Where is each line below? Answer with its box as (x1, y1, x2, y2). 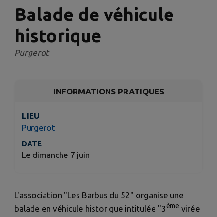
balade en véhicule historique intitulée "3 (15, 203, 166, 213)
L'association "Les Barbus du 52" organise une (15, 190, 184, 200)
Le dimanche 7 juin (22, 150, 90, 160)
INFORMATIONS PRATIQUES (53, 87, 164, 96)
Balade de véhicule (15, 4, 174, 25)
